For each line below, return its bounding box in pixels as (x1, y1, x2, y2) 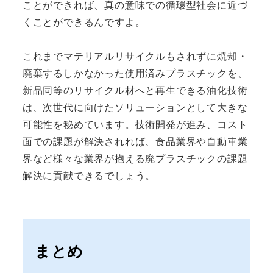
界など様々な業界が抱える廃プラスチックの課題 (22, 151, 248, 165)
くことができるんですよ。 (22, 14, 146, 29)
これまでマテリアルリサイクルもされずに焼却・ (22, 48, 248, 63)
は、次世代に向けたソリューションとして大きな (22, 99, 248, 114)
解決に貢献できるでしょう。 (22, 168, 156, 182)
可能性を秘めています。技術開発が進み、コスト (22, 116, 248, 131)
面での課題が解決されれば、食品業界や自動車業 (22, 133, 248, 148)
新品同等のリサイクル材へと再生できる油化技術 (22, 82, 248, 97)
